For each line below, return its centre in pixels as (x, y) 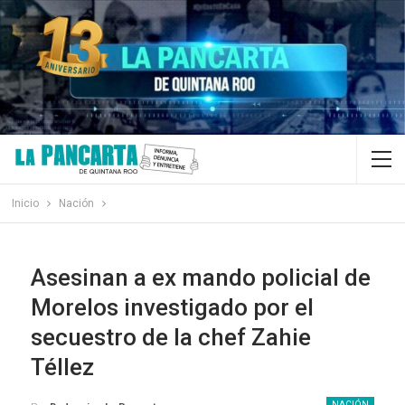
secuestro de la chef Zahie (171, 338)
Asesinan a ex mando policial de (201, 278)
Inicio (25, 204)
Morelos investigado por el (172, 308)
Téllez (62, 367)
